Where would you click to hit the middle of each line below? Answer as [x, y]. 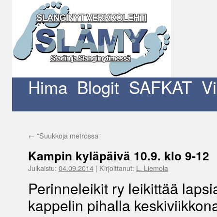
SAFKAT [160, 87]
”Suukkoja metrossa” [68, 135]
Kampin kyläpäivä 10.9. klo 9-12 [118, 156]
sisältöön [23, 75]
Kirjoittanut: [116, 168]
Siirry [18, 67]
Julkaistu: [42, 168]
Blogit [98, 87]
